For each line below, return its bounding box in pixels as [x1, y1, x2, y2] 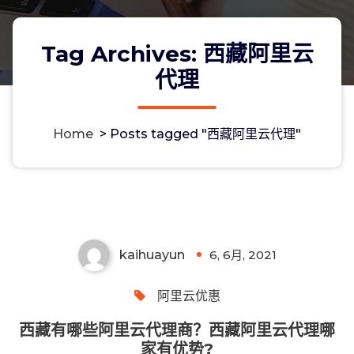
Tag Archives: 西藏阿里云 [40, 40, 314, 67]
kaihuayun [119, 247, 185, 262]
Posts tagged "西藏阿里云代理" [110, 126, 301, 141]
